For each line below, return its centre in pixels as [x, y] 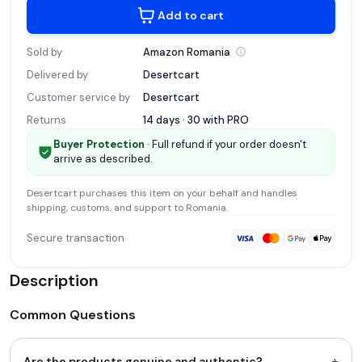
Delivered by [57, 74]
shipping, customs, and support [99, 207]
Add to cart [191, 15]
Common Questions [73, 314]
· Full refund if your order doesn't [225, 144]
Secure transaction [76, 238]
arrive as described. [103, 158]
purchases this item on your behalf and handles [187, 193]
